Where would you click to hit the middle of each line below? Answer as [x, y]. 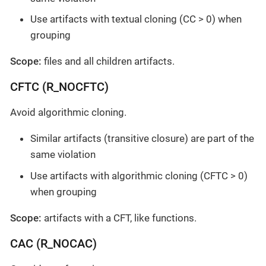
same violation [63, 155]
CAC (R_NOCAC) [53, 243]
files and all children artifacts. [108, 61]
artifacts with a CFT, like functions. [119, 218]
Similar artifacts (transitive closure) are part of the [142, 139]
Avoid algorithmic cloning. [68, 113]
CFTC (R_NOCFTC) [59, 87]
